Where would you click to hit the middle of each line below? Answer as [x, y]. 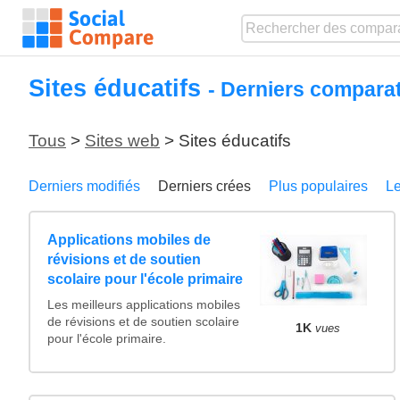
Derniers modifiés [84, 187]
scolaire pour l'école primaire [146, 279]
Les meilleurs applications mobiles [144, 304]
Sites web [122, 141]
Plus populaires [318, 187]
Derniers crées [204, 187]
